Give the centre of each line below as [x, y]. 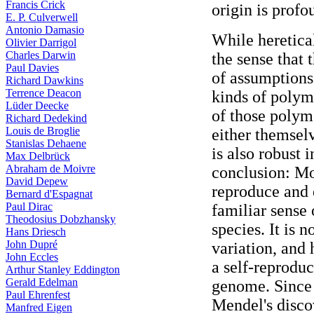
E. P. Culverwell [42, 17]
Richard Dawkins [45, 80]
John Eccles [32, 257]
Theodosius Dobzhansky [61, 219]
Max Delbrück [38, 156]
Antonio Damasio [45, 30]
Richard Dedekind [46, 118]
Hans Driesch [36, 232]
